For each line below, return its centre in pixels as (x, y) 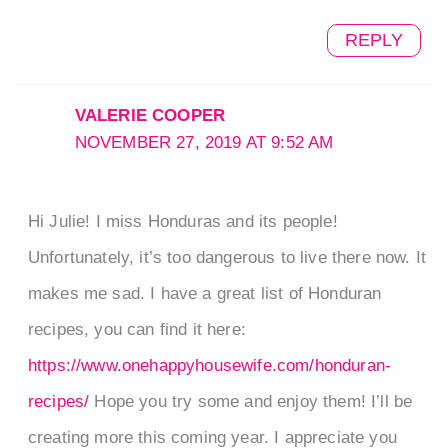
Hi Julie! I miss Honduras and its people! (182, 221)
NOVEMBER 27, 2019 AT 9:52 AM (204, 142)
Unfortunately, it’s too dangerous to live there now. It (227, 257)
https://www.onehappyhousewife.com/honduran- (209, 365)
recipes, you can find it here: (136, 329)
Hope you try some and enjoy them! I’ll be (251, 401)
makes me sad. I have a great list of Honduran (204, 293)
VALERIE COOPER (150, 115)
